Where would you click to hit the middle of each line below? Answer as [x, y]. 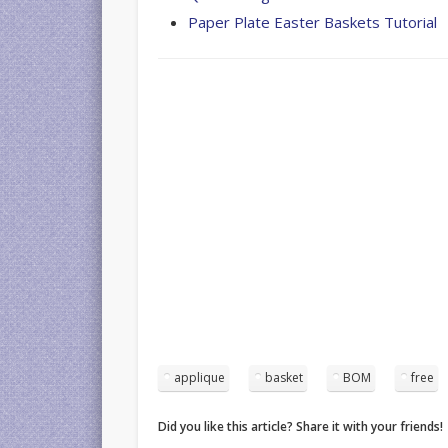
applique [200, 377]
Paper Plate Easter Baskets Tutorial [313, 21]
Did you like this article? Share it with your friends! [301, 426]
